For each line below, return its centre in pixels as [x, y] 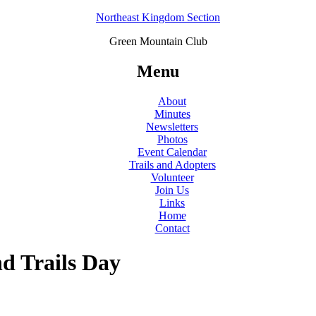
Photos [172, 139]
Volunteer [172, 177]
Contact [172, 228]
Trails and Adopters [172, 164]
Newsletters [172, 126]
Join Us [172, 190]
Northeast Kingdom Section [158, 17]
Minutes [172, 114]
